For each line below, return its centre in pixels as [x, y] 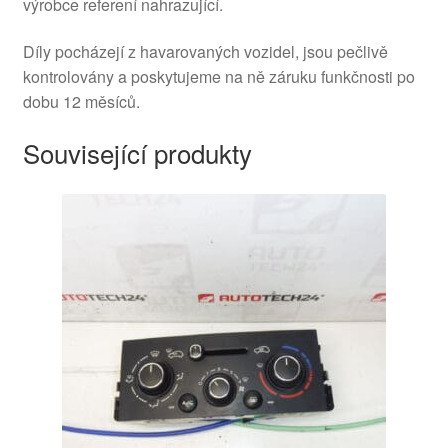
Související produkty [137, 153]
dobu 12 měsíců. [81, 102]
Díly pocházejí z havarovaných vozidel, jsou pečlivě [205, 52]
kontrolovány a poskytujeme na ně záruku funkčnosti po [218, 77]
